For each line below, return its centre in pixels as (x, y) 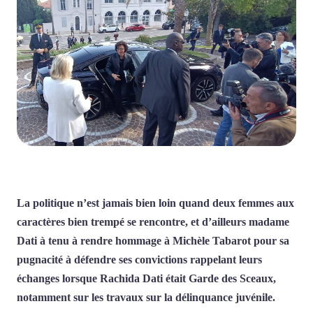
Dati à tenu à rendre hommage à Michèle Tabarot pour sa (153, 240)
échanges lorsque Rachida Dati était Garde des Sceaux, (146, 278)
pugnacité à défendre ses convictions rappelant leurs (139, 259)
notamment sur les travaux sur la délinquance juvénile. (146, 297)
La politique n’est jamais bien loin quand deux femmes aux (155, 203)
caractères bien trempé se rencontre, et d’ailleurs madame (153, 221)
